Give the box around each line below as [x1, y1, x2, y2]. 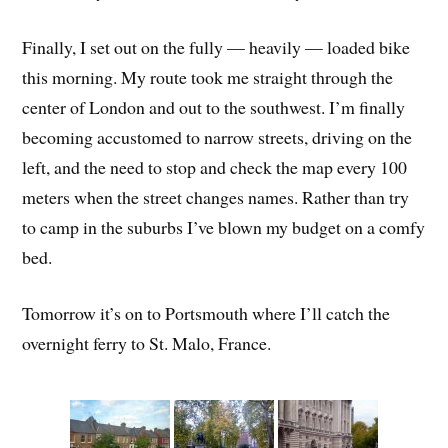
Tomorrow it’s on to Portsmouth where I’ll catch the [22, 301, 391, 326]
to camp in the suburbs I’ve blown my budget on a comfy [22, 214, 426, 239]
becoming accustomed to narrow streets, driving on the [22, 124, 413, 149]
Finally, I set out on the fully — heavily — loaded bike [22, 34, 411, 59]
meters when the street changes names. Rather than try [22, 184, 410, 209]
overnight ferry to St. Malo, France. [22, 331, 272, 356]
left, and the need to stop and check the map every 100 [22, 154, 408, 179]
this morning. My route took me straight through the [22, 64, 394, 89]
